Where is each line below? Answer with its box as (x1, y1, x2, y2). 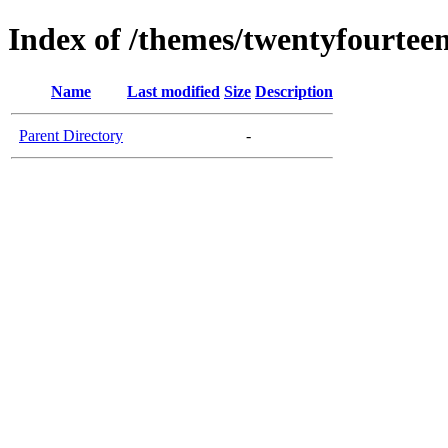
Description (255, 82, 333, 100)
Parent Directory (19, 126, 123, 144)
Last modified (127, 82, 220, 100)
